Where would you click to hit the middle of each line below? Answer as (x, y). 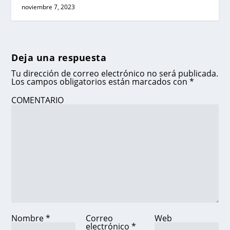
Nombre (29, 218)
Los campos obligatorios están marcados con (101, 81)
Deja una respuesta (59, 57)
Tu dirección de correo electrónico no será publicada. (115, 73)
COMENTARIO (38, 100)
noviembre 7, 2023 (49, 7)
